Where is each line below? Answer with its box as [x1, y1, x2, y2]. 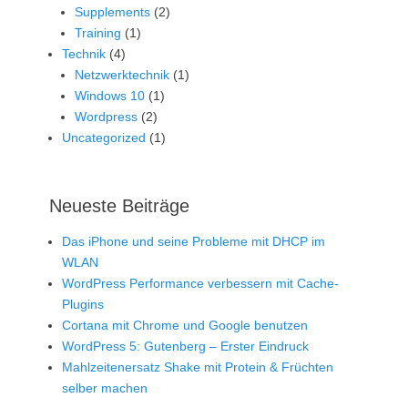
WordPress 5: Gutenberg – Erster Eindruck [62, 339, 309, 353]
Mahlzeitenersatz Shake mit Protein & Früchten [62, 360, 333, 374]
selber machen [62, 381, 148, 395]
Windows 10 [75, 88, 145, 103]
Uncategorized [62, 130, 146, 145]
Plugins [62, 297, 104, 311]
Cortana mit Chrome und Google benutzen [62, 318, 308, 332]
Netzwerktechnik [75, 67, 169, 82]
